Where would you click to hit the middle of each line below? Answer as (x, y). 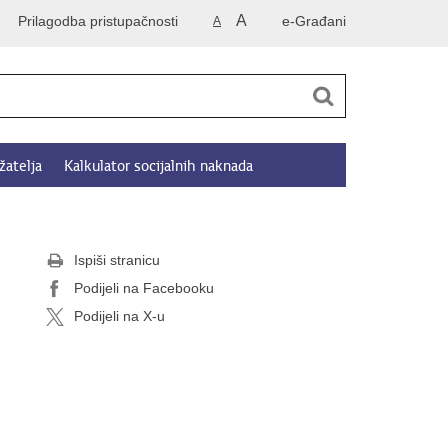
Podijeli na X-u (119, 316)
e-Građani (314, 21)
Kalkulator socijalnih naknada (158, 166)
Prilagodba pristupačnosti (98, 21)
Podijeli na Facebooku (144, 288)
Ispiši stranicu (117, 260)
